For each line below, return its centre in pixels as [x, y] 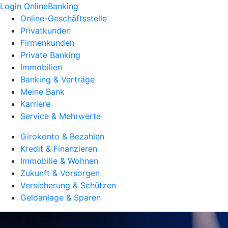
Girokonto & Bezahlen [62, 136]
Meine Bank [42, 92]
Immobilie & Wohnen [59, 161]
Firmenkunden [47, 43]
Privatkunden [46, 31]
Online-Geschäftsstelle [64, 18]
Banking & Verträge [58, 79]
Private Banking [50, 55]
